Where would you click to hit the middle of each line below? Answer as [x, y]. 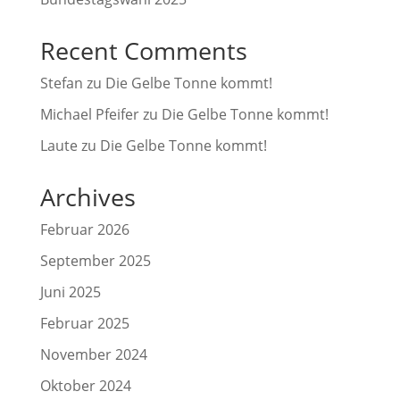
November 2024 [93, 355]
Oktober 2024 [85, 386]
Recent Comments [143, 51]
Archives [87, 197]
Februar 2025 [84, 324]
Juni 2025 [70, 292]
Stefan [61, 83]
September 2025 [95, 261]
